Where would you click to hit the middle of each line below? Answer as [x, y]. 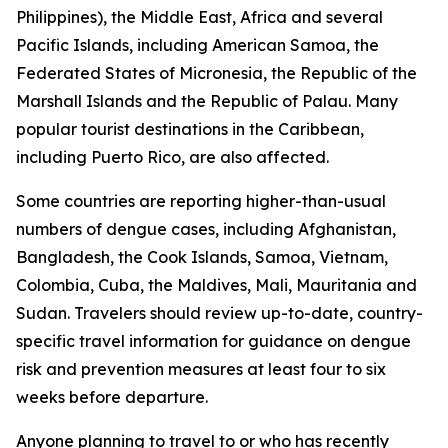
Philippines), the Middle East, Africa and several [199, 17]
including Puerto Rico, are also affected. [172, 157]
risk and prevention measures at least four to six [201, 369]
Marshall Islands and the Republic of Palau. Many [207, 101]
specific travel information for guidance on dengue [213, 341]
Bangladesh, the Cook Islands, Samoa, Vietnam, [202, 257]
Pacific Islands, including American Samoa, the [197, 45]
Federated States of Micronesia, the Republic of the [216, 73]
